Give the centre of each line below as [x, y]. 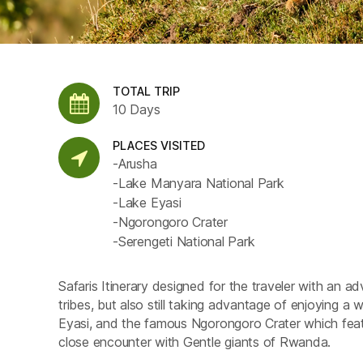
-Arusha [135, 164]
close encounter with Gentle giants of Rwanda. [195, 342]
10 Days [137, 109]
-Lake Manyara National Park [199, 184]
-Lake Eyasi [147, 203]
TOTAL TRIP [147, 91]
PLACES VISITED [159, 146]
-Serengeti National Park [184, 242]
